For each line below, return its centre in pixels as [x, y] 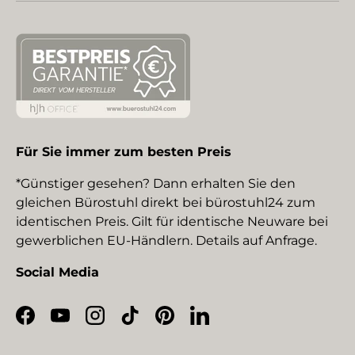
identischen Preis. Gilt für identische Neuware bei [172, 221]
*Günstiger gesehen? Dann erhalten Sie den [156, 183]
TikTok [149, 323]
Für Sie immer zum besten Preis [124, 151]
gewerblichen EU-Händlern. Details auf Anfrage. [166, 240]
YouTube [87, 323]
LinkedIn [227, 323]
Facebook [55, 323]
